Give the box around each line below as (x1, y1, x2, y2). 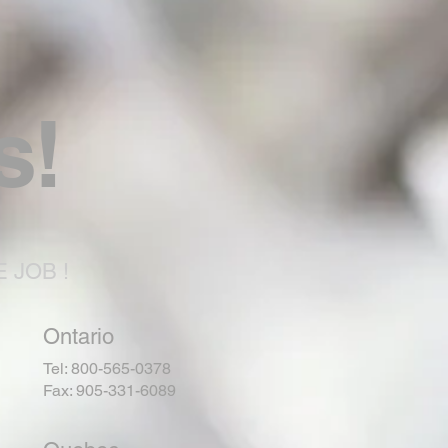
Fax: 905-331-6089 (43, 381, 176, 400)
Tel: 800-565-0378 (43, 359, 171, 378)
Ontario (43, 324, 114, 349)
